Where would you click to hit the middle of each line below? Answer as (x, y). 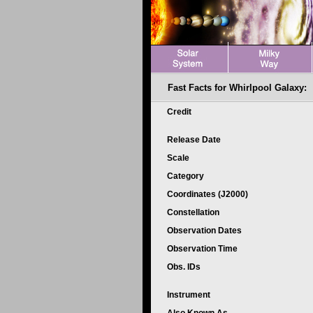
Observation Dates (205, 231)
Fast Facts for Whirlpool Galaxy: (237, 88)
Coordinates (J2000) (209, 194)
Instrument (190, 295)
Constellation (194, 212)
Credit (180, 112)
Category (187, 176)
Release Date (195, 140)
